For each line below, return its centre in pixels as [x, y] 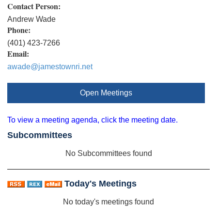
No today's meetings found [108, 201]
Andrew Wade [31, 19]
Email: [18, 53]
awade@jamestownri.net [50, 66]
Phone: [19, 30]
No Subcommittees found [108, 153]
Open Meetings [106, 93]
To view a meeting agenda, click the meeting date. [93, 120]
